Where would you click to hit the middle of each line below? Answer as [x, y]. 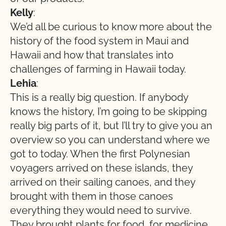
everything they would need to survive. [101, 210]
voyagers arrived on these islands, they [101, 168]
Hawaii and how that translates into [92, 55]
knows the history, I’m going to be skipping [108, 111]
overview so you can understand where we [110, 140]
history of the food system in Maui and [99, 41]
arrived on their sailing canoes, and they [103, 182]
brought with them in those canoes [92, 196]
